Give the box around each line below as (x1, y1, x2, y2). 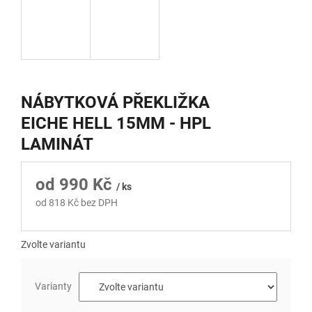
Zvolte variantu (21, 239, 86, 251)
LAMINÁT (21, 134, 93, 155)
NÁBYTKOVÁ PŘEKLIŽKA (21, 93, 210, 113)
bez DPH (79, 197, 118, 209)
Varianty (35, 281, 72, 292)
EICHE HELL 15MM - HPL (21, 114, 211, 134)
